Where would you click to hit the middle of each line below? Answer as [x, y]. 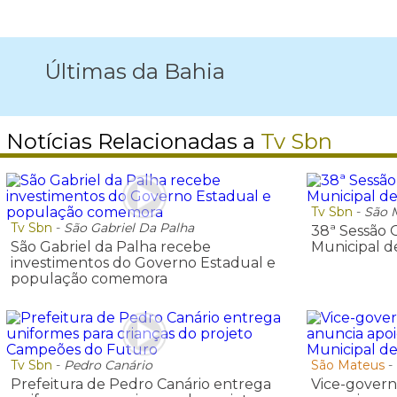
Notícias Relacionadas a [133, 141]
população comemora [89, 279]
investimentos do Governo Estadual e [143, 263]
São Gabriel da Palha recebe [111, 247]
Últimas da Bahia [135, 72]
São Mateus [348, 365]
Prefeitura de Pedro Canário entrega [141, 384]
